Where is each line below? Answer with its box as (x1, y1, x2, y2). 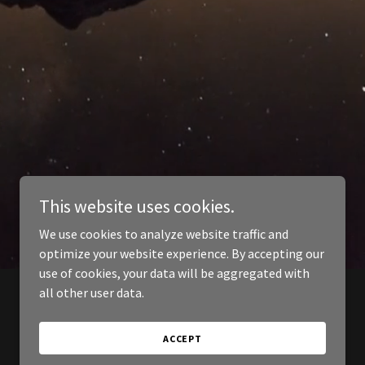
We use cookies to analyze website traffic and (39, 226, 288, 242)
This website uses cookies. (39, 195, 235, 218)
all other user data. (39, 284, 144, 301)
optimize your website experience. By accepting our (39, 245, 324, 262)
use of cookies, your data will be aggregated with (39, 265, 310, 281)
